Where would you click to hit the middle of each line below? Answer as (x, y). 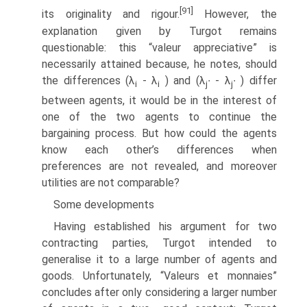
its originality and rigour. (111, 14)
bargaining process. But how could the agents (159, 133)
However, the (235, 14)
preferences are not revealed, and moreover (159, 166)
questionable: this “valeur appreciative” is (159, 47)
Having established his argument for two (165, 226)
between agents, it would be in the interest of (159, 100)
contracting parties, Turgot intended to (159, 243)
